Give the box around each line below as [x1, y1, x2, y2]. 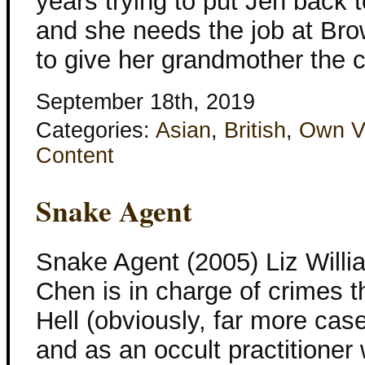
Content [36, 143, 114, 169]
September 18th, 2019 [36, 90, 255, 115]
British [224, 118, 286, 143]
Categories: [36, 118, 156, 143]
